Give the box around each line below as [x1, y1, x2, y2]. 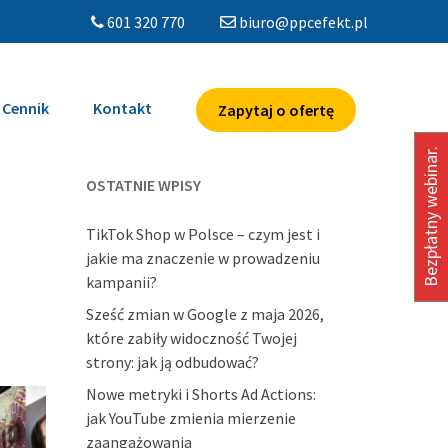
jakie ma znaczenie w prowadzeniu [86, 248, 320, 268]
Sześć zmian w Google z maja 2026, [86, 304, 324, 324]
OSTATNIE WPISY [86, 175, 201, 195]
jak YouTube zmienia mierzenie [86, 408, 296, 428]
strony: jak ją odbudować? [86, 352, 259, 372]
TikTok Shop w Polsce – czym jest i [86, 224, 320, 244]
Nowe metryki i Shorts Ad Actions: [86, 384, 316, 404]
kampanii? [86, 272, 157, 292]
